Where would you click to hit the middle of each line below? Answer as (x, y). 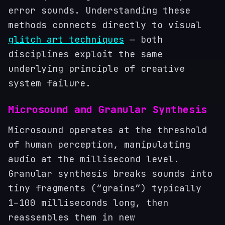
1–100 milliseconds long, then (88, 203)
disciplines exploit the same (85, 54)
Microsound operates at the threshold (107, 130)
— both (143, 39)
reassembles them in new (72, 217)
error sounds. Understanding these (99, 10)
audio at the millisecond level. (94, 159)
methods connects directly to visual (105, 25)
